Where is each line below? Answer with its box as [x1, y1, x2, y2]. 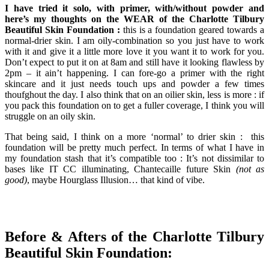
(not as [235, 164, 265, 175]
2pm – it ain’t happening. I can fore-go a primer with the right [5, 68, 264, 79]
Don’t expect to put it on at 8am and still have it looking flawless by [5, 57, 264, 68]
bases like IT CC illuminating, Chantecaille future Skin [5, 164, 236, 175]
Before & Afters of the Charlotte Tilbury [5, 229, 264, 245]
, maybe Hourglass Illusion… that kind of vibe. [27, 175, 205, 186]
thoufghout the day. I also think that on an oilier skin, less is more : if [5, 89, 264, 100]
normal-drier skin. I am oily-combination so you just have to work [5, 35, 264, 46]
